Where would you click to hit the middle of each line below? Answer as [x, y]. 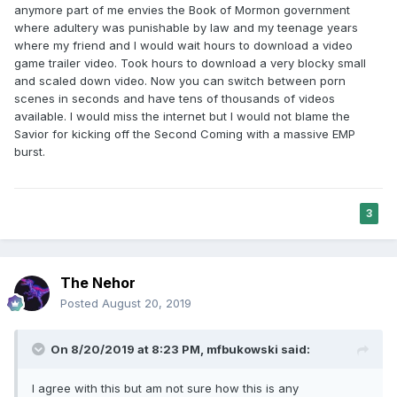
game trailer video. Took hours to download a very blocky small [190, 63]
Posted [81, 303]
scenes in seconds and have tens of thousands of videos [175, 99]
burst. [30, 152]
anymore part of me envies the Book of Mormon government [182, 10]
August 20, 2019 [147, 303]
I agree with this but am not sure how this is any [165, 388]
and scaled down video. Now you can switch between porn [180, 81]
